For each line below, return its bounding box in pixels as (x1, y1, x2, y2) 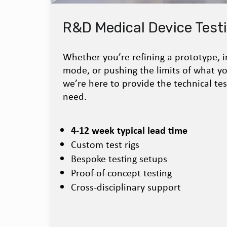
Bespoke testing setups (71, 152, 167, 166)
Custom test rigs (71, 137, 139, 152)
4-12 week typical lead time (71, 123, 187, 137)
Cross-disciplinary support (71, 180, 181, 194)
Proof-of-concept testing (71, 166, 172, 180)
